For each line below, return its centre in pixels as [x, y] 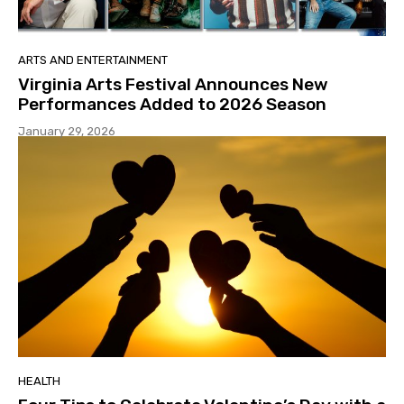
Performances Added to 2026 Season [172, 105]
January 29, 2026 [67, 132]
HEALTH [39, 381]
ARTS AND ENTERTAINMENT [93, 60]
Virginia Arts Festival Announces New [173, 85]
